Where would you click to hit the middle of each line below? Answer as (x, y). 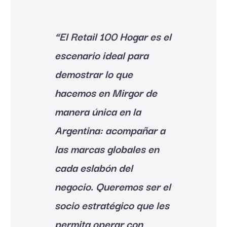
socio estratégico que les (112, 204)
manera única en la (98, 111)
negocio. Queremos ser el (113, 186)
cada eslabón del (94, 167)
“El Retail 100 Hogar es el (113, 36)
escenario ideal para (102, 54)
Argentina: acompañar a (110, 129)
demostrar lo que (94, 73)
